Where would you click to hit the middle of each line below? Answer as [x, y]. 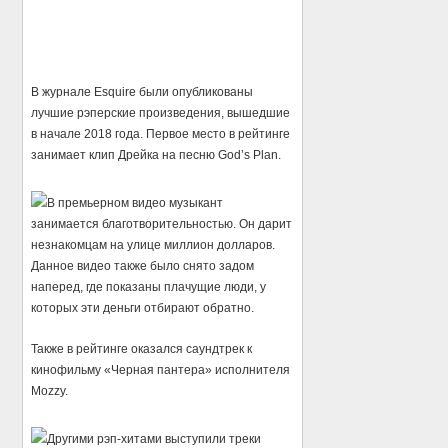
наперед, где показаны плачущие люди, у [149, 286]
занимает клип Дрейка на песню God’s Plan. [156, 154]
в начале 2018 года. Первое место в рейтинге [161, 133]
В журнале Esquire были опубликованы [142, 91]
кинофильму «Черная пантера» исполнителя [161, 369]
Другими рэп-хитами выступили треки [154, 438]
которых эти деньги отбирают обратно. [143, 307]
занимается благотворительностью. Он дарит [162, 223]
